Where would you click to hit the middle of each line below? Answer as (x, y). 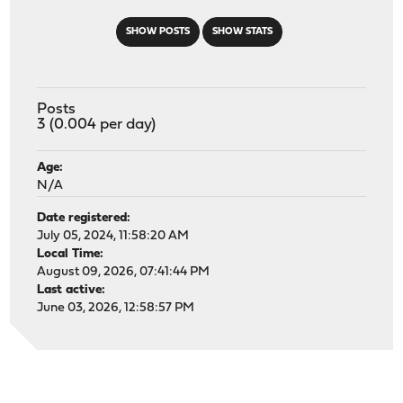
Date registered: (84, 218)
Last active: (72, 290)
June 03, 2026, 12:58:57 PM (116, 308)
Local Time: (71, 254)
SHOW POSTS (157, 31)
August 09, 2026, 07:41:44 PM (124, 272)
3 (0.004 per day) (97, 124)
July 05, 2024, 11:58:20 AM (113, 236)
